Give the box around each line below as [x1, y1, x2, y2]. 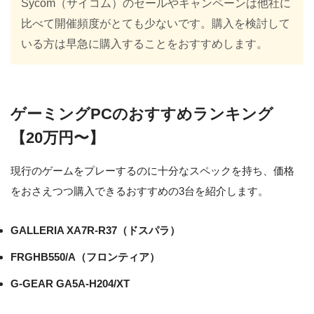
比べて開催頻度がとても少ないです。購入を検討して [21, 17, 291, 29]
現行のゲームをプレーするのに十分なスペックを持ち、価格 [11, 165, 294, 177]
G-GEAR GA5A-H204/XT [11, 278, 130, 290]
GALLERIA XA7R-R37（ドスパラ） [11, 224, 180, 237]
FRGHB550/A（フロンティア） [11, 251, 160, 264]
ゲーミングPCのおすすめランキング [11, 106, 273, 123]
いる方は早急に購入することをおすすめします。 [21, 37, 268, 50]
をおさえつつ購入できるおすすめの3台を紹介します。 [11, 185, 268, 198]
